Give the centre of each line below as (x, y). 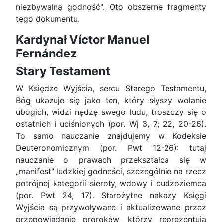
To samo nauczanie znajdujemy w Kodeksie (111, 136)
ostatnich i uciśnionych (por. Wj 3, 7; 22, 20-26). (111, 124)
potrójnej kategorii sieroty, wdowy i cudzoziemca (111, 184)
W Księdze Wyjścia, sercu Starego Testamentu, (111, 88)
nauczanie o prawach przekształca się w (111, 160)
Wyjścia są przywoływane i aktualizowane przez (111, 207)
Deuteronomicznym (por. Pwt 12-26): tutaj (111, 148)
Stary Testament (63, 71)
